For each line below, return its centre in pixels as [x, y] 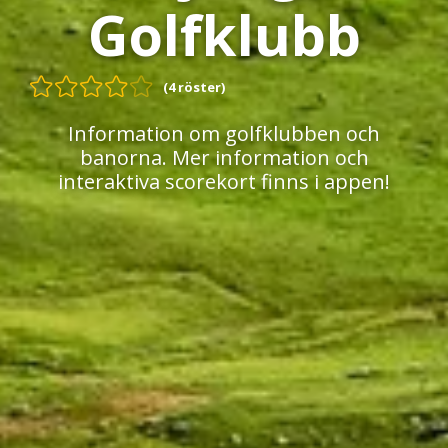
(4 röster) [194, 87]
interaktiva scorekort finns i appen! [224, 182]
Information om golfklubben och [224, 134]
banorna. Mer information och [224, 158]
